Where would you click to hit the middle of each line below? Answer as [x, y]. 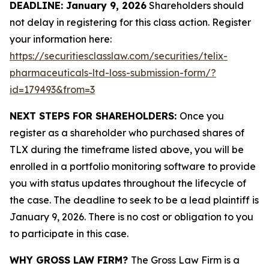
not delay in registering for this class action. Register [130, 22]
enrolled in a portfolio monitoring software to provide [133, 166]
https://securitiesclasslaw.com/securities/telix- [119, 56]
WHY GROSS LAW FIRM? [70, 260]
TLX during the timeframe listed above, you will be [127, 150]
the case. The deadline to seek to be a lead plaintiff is [134, 200]
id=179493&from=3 [52, 89]
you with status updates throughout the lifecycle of [128, 183]
